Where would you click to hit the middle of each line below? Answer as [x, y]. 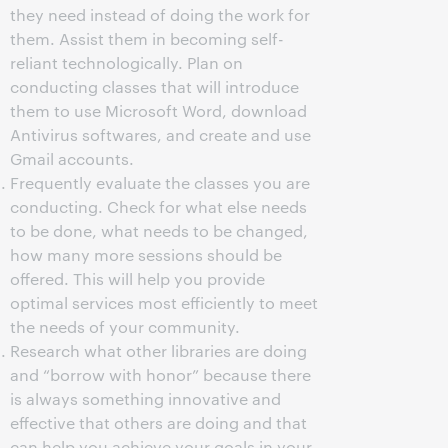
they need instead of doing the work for [160, 14]
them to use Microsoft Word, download [158, 110]
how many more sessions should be [146, 254]
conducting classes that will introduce [154, 86]
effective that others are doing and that [158, 422]
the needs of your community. [125, 326]
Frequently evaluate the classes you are [160, 182]
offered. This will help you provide [137, 278]
